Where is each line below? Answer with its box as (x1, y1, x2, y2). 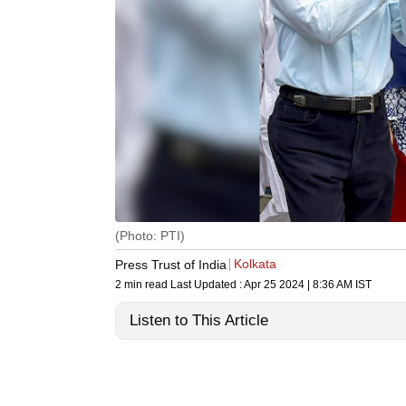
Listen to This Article (130, 312, 268, 330)
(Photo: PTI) (115, 228, 185, 244)
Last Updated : (170, 278, 244, 292)
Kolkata (234, 256, 276, 272)
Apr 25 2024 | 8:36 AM (244, 278, 353, 292)
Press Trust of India (115, 256, 227, 272)
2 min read (115, 278, 170, 292)
